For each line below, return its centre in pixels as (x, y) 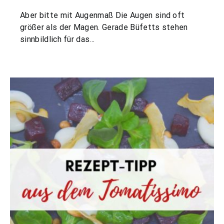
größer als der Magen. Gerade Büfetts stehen (104, 27)
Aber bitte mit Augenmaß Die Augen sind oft (102, 15)
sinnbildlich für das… (57, 39)
